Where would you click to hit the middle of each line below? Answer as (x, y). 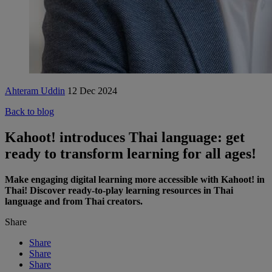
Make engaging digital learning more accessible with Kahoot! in (135, 179)
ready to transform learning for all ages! (131, 153)
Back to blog (29, 111)
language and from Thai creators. (74, 201)
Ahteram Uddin (35, 91)
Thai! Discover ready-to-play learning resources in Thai (119, 190)
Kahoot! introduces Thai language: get (125, 137)
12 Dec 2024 (92, 91)
